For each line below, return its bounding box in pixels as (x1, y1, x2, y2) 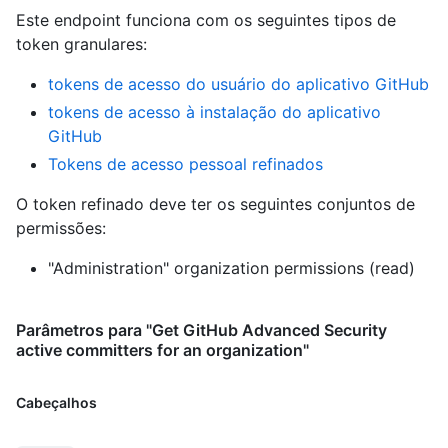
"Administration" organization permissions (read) (48, 258, 415, 279)
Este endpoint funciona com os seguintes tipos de (16, 10, 396, 31)
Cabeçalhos (16, 394, 97, 412)
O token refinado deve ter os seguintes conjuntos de (16, 194, 415, 215)
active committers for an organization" (16, 340, 309, 361)
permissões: (16, 218, 106, 239)
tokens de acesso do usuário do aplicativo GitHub (48, 74, 429, 95)
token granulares (16, 34, 143, 55)
